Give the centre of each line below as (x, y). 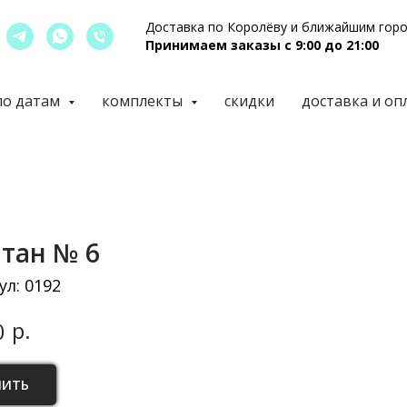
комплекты (144, 101)
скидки (249, 101)
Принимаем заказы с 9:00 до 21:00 (262, 45)
